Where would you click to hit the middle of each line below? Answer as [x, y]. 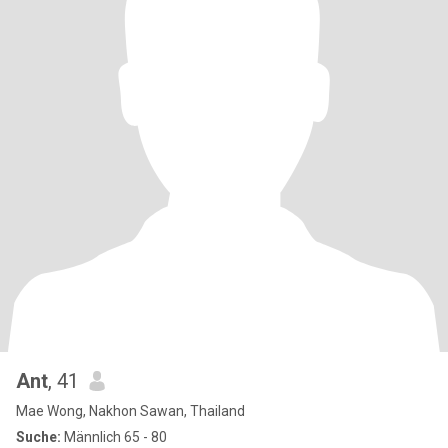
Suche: [38, 437]
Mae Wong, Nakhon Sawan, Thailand [130, 411]
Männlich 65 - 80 [114, 437]
